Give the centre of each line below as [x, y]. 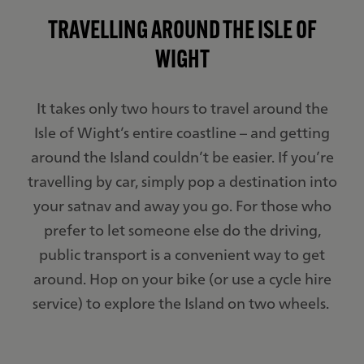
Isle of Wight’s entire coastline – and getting [182, 132]
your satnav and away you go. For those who [182, 206]
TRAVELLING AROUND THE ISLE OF [182, 32]
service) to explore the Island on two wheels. [182, 303]
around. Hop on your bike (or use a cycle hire [182, 279]
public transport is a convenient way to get [182, 254]
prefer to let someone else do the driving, [182, 230]
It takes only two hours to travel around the [182, 108]
